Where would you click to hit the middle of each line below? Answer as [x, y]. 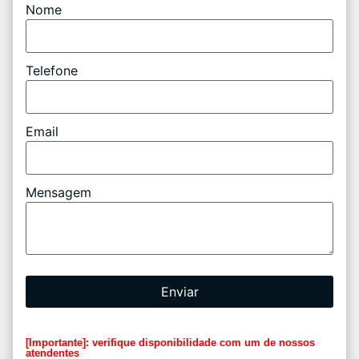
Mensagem [58, 192]
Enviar [179, 292]
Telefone [52, 71]
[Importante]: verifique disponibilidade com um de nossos [170, 343]
